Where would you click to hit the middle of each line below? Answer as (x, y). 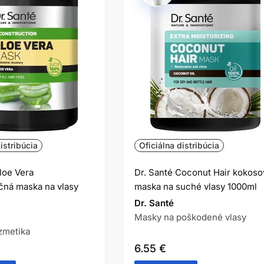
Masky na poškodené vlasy (190, 217)
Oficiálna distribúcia (179, 145)
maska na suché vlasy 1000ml (196, 187)
